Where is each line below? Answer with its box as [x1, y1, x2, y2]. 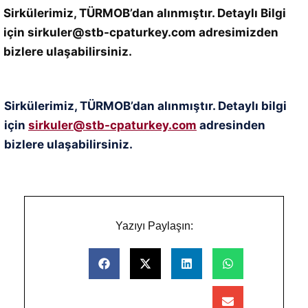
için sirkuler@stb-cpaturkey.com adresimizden [3, 25, 278, 39]
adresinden [197, 118, 265, 132]
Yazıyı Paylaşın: [115, 220, 193, 232]
